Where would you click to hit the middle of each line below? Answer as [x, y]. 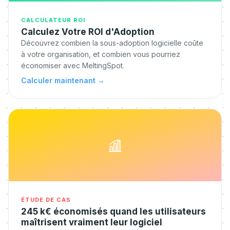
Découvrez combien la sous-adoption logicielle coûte [112, 43]
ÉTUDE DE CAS [46, 200]
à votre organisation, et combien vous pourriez [101, 54]
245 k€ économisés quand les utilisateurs [113, 212]
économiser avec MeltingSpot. [73, 65]
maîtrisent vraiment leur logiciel [92, 222]
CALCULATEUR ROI [53, 20]
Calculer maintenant [58, 80]
